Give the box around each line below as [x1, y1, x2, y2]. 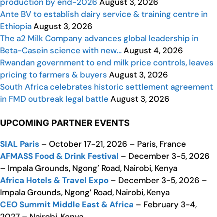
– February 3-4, [134, 199, 197, 210]
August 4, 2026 [122, 45, 183, 56]
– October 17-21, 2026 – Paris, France [39, 139, 186, 150]
